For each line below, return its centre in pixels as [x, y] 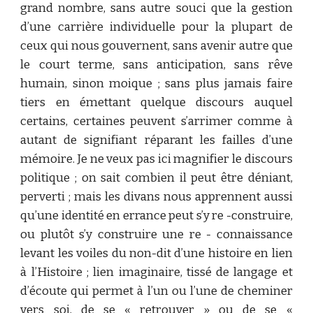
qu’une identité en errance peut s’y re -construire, [156, 216]
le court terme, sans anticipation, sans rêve [156, 65]
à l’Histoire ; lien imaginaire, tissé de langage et [156, 272]
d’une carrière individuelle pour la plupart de [156, 27]
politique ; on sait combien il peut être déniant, [156, 178]
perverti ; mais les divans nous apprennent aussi [156, 197]
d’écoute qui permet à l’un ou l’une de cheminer [156, 291]
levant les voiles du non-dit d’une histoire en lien [156, 253]
